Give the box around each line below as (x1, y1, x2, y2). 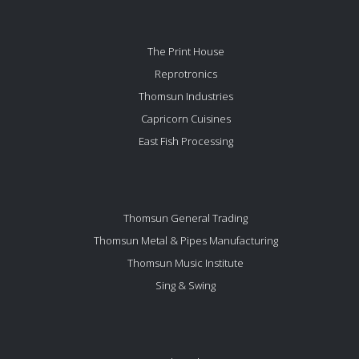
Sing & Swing (155, 278, 216, 293)
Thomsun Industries (138, 89, 233, 104)
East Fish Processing (138, 134, 233, 149)
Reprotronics (154, 67, 217, 82)
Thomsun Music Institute (127, 256, 244, 271)
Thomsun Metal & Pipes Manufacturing (93, 233, 278, 248)
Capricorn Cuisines (140, 111, 231, 127)
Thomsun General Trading (123, 211, 248, 226)
